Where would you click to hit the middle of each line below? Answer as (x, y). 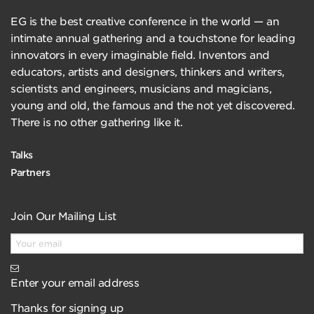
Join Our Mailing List (63, 217)
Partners (30, 172)
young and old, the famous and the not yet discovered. (153, 106)
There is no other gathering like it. (96, 123)
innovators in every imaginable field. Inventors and (140, 55)
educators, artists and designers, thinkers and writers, (148, 72)
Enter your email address (75, 284)
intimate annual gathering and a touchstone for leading (153, 39)
